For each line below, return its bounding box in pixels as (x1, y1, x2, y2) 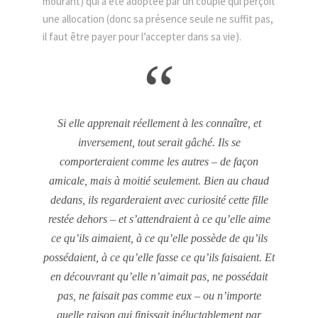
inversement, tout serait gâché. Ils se (77, 136, 241, 148)
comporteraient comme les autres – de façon (60, 155, 258, 168)
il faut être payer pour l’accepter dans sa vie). (43, 30, 241, 43)
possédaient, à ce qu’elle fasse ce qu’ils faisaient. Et (43, 251, 275, 263)
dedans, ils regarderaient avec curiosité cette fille (50, 194, 268, 206)
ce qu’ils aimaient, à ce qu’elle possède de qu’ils (50, 232, 268, 244)
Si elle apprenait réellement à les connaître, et (57, 117, 261, 129)
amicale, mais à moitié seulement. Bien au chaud (49, 175, 269, 187)
